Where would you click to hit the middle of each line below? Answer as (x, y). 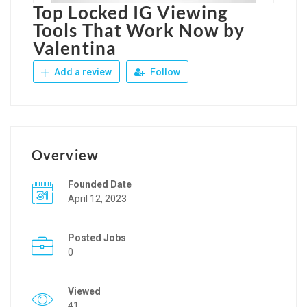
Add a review (82, 72)
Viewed (84, 291)
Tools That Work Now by (139, 30)
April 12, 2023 (97, 198)
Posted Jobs (97, 237)
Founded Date (100, 184)
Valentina (75, 48)
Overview (65, 155)
